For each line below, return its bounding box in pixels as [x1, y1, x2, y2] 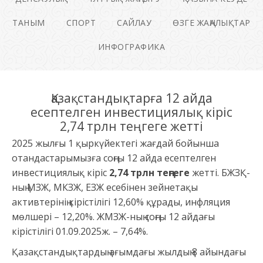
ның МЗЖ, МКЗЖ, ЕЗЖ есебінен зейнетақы [12, 181, 198, 194]
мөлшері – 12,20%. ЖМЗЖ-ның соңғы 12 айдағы [12, 210, 215, 224]
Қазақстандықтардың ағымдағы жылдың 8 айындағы [12, 245, 246, 259]
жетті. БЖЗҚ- [190, 166, 250, 180]
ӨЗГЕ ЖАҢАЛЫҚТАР [173, 17, 251, 29]
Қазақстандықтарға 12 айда [50, 90, 213, 107]
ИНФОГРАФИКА [97, 41, 166, 53]
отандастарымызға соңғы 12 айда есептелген [12, 151, 216, 165]
